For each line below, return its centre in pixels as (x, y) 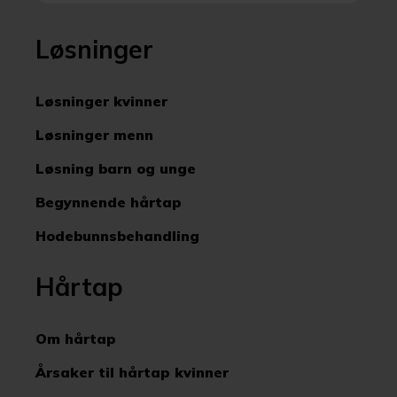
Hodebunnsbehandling (117, 235)
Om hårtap (76, 338)
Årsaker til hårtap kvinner (132, 372)
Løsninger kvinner (101, 101)
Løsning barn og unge (116, 168)
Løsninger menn (94, 134)
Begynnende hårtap (109, 202)
